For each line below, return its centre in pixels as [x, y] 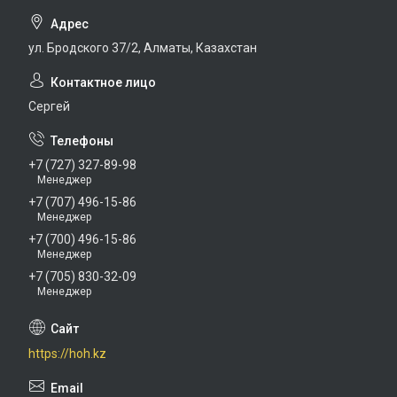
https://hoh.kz [67, 353]
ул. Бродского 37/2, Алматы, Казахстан [143, 48]
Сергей [49, 107]
